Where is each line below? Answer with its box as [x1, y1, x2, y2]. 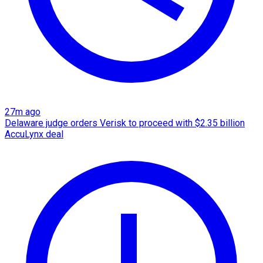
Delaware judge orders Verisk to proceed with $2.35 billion [5, 117, 245, 129]
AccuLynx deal [5, 128, 63, 140]
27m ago [5, 106, 41, 117]
